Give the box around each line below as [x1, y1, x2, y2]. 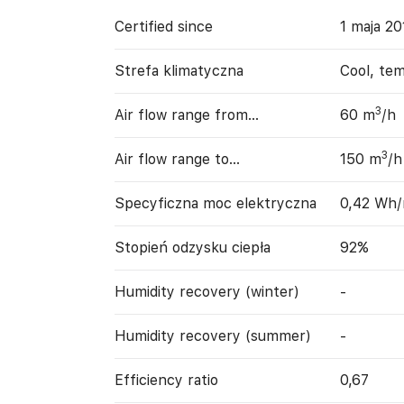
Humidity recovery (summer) [114, 327, 311, 344]
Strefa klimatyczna [114, 62, 243, 79]
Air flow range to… [114, 151, 240, 168]
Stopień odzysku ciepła [114, 239, 271, 256]
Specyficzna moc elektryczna [114, 195, 317, 212]
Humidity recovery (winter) [114, 283, 299, 300]
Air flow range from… [114, 106, 259, 124]
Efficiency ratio [114, 372, 218, 389]
